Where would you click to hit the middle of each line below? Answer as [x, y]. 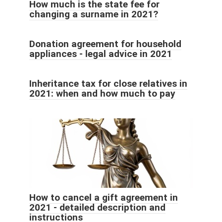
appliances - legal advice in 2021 [101, 54]
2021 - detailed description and [97, 208]
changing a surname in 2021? [94, 14]
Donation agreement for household [105, 44]
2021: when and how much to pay [102, 94]
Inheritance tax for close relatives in [108, 84]
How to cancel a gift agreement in [104, 198]
